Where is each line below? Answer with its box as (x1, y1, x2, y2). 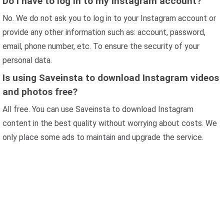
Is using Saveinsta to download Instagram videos (2, 72, 219, 84)
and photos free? (2, 86, 77, 98)
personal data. (2, 55, 52, 65)
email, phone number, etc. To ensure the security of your (2, 41, 199, 51)
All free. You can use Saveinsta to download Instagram (2, 104, 193, 114)
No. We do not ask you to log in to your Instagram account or (2, 13, 216, 23)
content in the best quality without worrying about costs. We (2, 118, 217, 128)
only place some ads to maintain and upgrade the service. (2, 132, 203, 142)
